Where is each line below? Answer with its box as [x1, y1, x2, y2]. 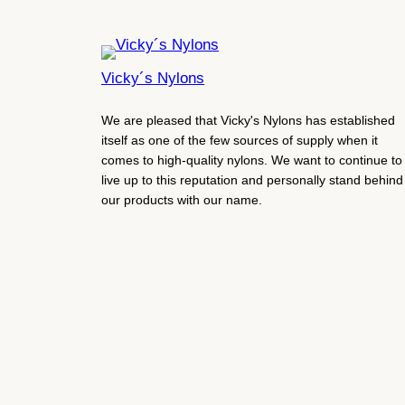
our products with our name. [101, 192, 262, 207]
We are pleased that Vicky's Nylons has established [101, 112, 395, 127]
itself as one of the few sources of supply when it [101, 132, 378, 147]
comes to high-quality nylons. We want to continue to [101, 152, 402, 167]
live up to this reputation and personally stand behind [101, 172, 403, 187]
